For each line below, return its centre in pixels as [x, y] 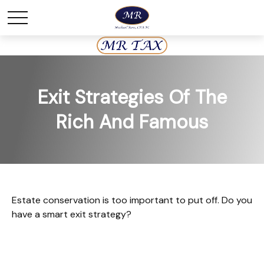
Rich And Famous [132, 122]
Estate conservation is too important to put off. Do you [132, 200]
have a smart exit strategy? [72, 214]
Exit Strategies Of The [132, 97]
